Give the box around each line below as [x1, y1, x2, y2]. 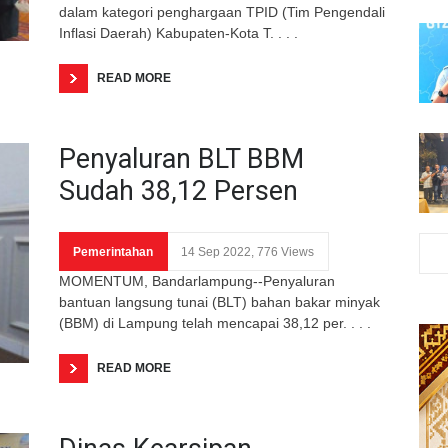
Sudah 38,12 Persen [59, 174, 298, 207]
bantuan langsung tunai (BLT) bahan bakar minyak [59, 293, 380, 310]
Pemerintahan [73, 244, 153, 259]
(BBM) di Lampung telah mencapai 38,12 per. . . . [59, 314, 371, 331]
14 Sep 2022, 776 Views [181, 244, 314, 259]
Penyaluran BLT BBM [59, 142, 304, 175]
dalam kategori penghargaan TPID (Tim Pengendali [59, 3, 385, 20]
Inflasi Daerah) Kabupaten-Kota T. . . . [59, 24, 298, 41]
